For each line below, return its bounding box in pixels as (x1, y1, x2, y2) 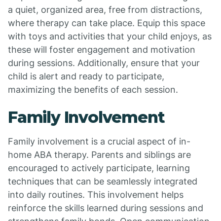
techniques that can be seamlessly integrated (8, 176, 197, 186)
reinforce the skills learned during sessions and (8, 203, 203, 213)
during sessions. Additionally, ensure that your (8, 58, 200, 68)
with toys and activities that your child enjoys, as (8, 31, 212, 41)
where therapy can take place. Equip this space (8, 18, 205, 28)
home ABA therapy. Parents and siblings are (8, 149, 191, 160)
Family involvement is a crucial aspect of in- (8, 136, 190, 147)
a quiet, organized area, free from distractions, (8, 4, 202, 15)
